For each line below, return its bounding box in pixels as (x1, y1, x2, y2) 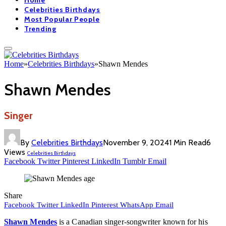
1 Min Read (169, 137, 206, 147)
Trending (24, 24, 56, 34)
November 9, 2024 (103, 137, 169, 147)
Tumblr (123, 156, 146, 165)
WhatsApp (120, 200, 153, 209)
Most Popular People (24, 15, 100, 24)
